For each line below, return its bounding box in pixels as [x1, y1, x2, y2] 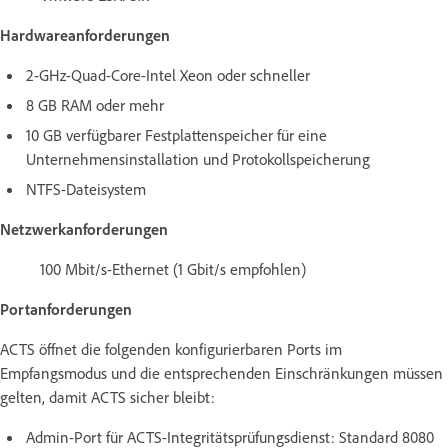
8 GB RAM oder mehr [26, 94, 164, 115]
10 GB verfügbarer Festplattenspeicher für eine [26, 124, 327, 145]
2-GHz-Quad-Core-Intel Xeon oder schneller [26, 64, 310, 85]
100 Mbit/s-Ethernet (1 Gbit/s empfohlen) [40, 258, 306, 279]
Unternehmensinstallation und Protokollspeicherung [26, 148, 370, 169]
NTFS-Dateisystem [26, 178, 146, 199]
